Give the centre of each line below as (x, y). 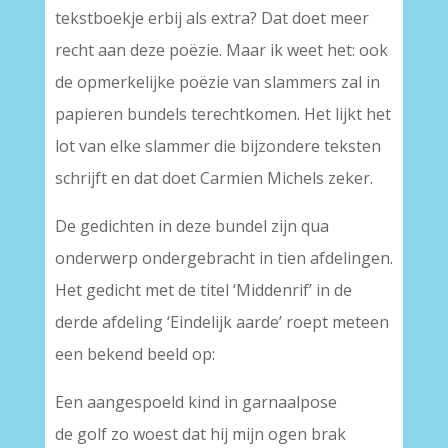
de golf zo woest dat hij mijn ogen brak (200, 434)
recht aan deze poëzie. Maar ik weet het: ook (221, 50)
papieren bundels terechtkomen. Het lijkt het (222, 114)
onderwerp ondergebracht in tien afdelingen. (223, 258)
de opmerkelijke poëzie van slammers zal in (217, 82)
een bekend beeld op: (134, 354)
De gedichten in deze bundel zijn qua (191, 226)
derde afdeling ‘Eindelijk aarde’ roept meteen (221, 322)
